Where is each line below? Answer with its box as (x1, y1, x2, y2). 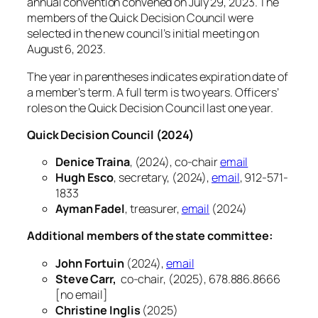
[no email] (55, 286, 109, 302)
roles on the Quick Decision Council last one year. (27, 99, 273, 116)
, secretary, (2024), (114, 170, 212, 186)
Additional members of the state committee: (27, 228, 273, 244)
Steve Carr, (55, 270, 116, 287)
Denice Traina (55, 154, 130, 170)
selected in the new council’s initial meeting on (27, 26, 260, 42)
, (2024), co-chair (129, 154, 220, 170)
